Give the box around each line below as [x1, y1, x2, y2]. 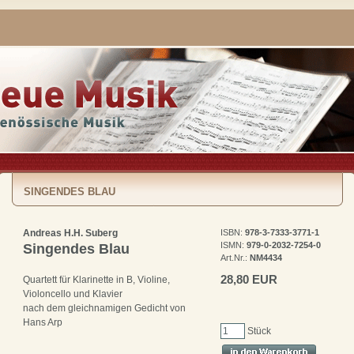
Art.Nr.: [220, 253, 250, 262]
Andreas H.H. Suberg [23, 228, 118, 239]
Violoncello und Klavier [23, 288, 122, 300]
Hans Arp [23, 317, 62, 329]
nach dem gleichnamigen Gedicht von [23, 303, 186, 314]
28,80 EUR [220, 272, 277, 286]
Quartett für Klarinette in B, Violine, [23, 274, 170, 286]
